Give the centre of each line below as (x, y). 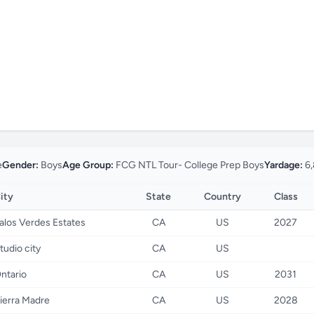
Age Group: (88, 165)
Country (223, 197)
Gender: (20, 165)
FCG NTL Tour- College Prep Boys (189, 165)
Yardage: (284, 165)
